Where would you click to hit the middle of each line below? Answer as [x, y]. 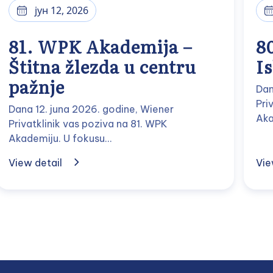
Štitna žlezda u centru [103, 66]
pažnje [37, 87]
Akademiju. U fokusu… [60, 138]
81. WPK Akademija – [101, 46]
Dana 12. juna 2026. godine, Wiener [91, 109]
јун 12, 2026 [62, 10]
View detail [36, 163]
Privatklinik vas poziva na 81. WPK [88, 124]
